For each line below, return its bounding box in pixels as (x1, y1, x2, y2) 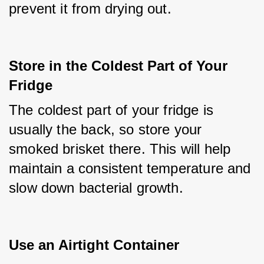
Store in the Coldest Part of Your (9, 58, 227, 74)
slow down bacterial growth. (9, 180, 183, 196)
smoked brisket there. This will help (9, 141, 231, 157)
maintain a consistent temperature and (9, 160, 251, 176)
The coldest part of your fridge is (9, 102, 214, 118)
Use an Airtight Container (9, 237, 179, 253)
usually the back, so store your (9, 121, 202, 137)
